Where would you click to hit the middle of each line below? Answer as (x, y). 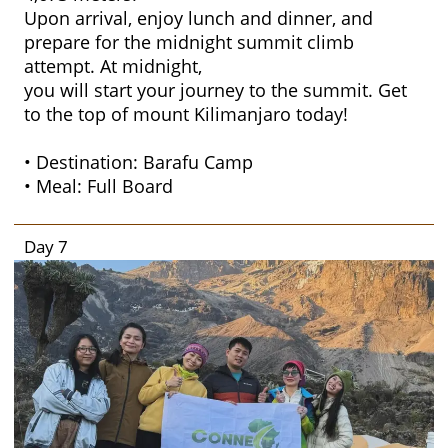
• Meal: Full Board (98, 186)
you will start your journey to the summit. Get (215, 90)
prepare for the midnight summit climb (189, 42)
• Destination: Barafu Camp (138, 162)
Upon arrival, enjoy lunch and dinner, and (198, 18)
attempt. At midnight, (113, 66)
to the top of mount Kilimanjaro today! (186, 114)
